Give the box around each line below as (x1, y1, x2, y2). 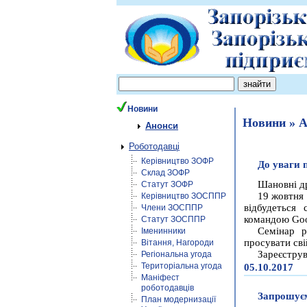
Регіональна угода (141, 249, 212, 259)
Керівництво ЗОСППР (141, 191, 226, 201)
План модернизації (141, 295, 216, 304)
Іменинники (141, 226, 186, 236)
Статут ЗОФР (141, 180, 193, 189)
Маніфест (141, 273, 180, 282)
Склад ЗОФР (141, 168, 190, 177)
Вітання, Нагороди (141, 238, 214, 247)
